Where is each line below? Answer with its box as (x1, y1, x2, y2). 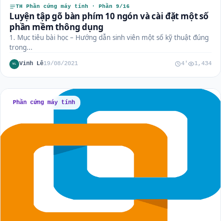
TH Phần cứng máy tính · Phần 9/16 (16, 3, 130, 9)
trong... (9, 42, 33, 52)
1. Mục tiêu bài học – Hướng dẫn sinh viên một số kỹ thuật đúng (9, 33, 209, 42)
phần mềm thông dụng (9, 21, 104, 33)
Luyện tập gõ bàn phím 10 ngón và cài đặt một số (9, 10, 209, 22)
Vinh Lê (19, 60, 43, 68)
